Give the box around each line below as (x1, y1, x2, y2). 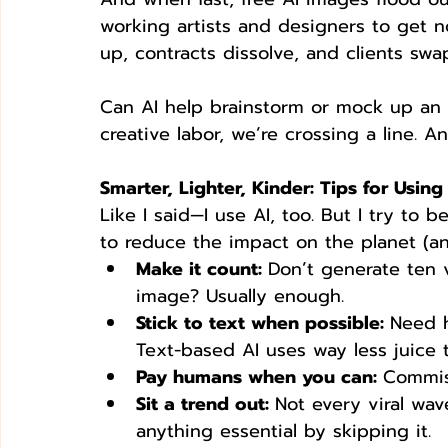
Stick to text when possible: (136, 308, 390, 337)
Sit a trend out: (136, 389, 275, 418)
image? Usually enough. (136, 281, 344, 310)
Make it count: (136, 254, 268, 283)
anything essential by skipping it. (136, 416, 431, 445)
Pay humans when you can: (136, 362, 383, 391)
